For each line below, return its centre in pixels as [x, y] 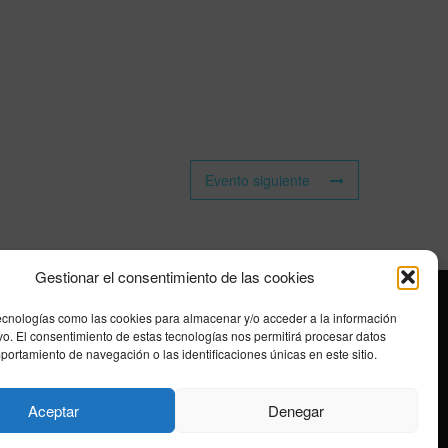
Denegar [296, 410]
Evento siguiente [257, 179]
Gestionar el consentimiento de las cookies [174, 276]
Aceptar [53, 410]
